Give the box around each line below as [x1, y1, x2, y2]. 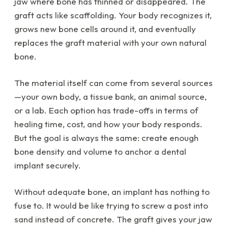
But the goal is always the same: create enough [14, 132, 198, 144]
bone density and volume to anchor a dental [14, 146, 186, 157]
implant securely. [14, 160, 81, 171]
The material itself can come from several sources [14, 77, 213, 89]
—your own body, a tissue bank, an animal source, [14, 91, 207, 102]
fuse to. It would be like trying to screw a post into [14, 200, 208, 211]
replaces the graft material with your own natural [14, 37, 207, 48]
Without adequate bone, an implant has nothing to [14, 186, 210, 197]
